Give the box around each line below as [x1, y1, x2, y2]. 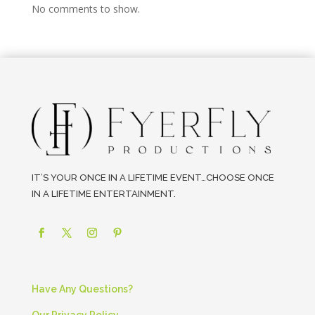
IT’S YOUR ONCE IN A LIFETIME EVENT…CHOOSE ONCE [31, 172, 274, 184]
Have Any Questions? [31, 283, 133, 295]
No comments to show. [31, 1, 140, 15]
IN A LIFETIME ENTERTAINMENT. [31, 188, 176, 200]
